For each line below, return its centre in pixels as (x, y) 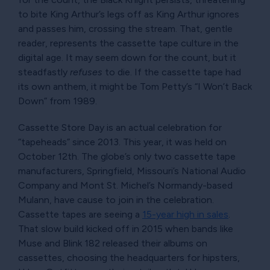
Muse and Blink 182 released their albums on (113, 243)
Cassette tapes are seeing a (80, 215)
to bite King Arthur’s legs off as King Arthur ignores (129, 14)
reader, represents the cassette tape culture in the (128, 43)
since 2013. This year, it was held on (148, 142)
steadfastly (44, 72)
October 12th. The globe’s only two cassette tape (127, 157)
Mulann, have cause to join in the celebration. (116, 200)
